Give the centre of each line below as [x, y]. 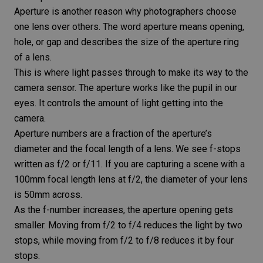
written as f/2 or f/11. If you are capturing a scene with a [129, 164]
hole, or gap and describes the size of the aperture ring [127, 42]
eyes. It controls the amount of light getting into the [119, 103]
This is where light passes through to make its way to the [131, 73]
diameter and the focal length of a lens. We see [112, 149]
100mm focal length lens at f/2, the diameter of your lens [131, 180]
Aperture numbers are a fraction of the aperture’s [113, 134]
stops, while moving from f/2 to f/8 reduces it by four [124, 241]
